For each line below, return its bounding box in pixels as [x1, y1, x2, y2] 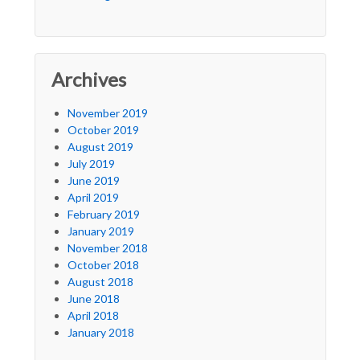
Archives [51, 67, 126, 92]
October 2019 [67, 123, 139, 137]
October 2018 [67, 258, 139, 272]
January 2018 [67, 325, 134, 340]
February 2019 [67, 207, 140, 222]
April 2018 [67, 309, 119, 323]
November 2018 [67, 241, 148, 256]
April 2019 [67, 190, 119, 205]
